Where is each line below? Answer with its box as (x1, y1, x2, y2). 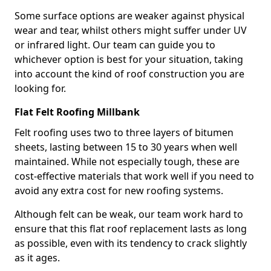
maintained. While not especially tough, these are (15, 155, 240, 168)
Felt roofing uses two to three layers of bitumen (15, 126, 233, 139)
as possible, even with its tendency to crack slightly (15, 237, 247, 250)
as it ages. (15, 251, 60, 264)
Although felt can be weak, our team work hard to (15, 207, 243, 221)
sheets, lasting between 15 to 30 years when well (15, 140, 237, 154)
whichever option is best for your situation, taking (15, 53, 243, 66)
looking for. (15, 82, 66, 95)
